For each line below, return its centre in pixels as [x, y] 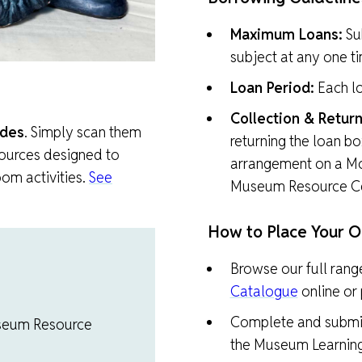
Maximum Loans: [286, 35]
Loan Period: [272, 88]
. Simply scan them [83, 133]
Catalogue [264, 292]
